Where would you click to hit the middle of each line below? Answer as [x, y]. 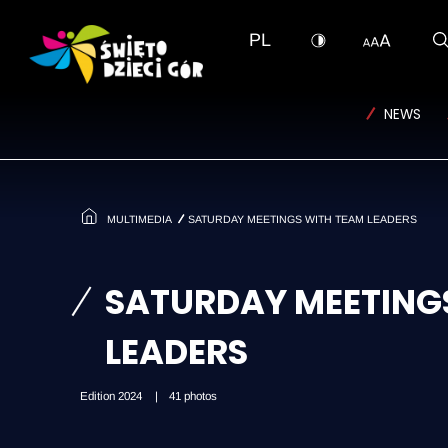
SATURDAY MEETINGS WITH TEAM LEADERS [302, 218]
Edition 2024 [112, 396]
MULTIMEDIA [139, 218]
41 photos [193, 396]
